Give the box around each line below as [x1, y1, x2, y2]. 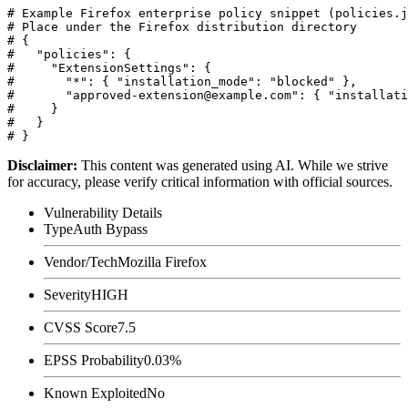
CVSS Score [44, 319, 117, 335]
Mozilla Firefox [117, 253, 207, 270]
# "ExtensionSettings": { [7, 60, 211, 75]
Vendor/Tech [44, 253, 117, 270]
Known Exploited [44, 384, 147, 401]
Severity [44, 286, 91, 302]
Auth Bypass [73, 220, 148, 237]
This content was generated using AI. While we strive [81, 157, 388, 173]
